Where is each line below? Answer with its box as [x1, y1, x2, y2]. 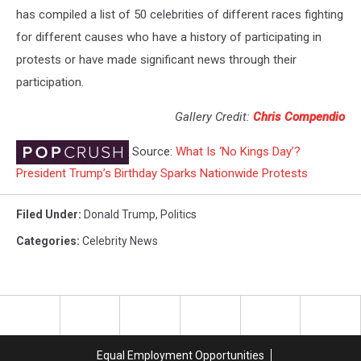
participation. [16, 75, 84, 90]
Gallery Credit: [175, 110, 253, 125]
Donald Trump [84, 208, 156, 222]
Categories [16, 234, 77, 248]
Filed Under [16, 208, 78, 222]
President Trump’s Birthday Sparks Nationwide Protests [16, 166, 308, 181]
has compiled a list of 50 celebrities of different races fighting [16, 7, 343, 23]
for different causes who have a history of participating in [16, 30, 322, 45]
